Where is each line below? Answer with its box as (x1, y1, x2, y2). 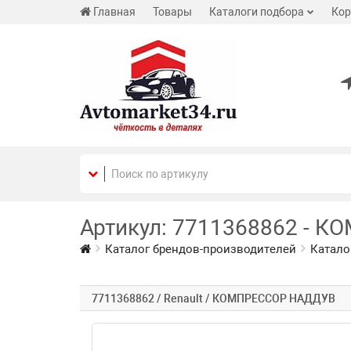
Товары (153, 5, 192, 18)
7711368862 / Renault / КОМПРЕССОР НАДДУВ (92, 292, 335, 305)
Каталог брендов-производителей (105, 242, 296, 256)
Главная (93, 5, 136, 18)
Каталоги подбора (209, 5, 304, 18)
